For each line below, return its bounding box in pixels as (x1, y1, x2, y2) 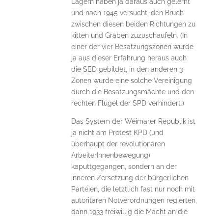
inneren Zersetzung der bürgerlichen (71, 174, 189, 182)
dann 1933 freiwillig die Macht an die (71, 208, 188, 216)
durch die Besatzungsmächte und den (71, 88, 194, 96)
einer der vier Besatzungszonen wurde (71, 43, 193, 51)
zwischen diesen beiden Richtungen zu (71, 20, 195, 28)
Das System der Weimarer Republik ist (71, 117, 195, 126)
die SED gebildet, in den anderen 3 (71, 65, 183, 74)
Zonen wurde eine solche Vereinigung (71, 77, 192, 85)
